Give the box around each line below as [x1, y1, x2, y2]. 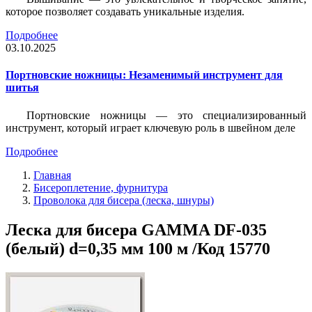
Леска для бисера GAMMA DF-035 [6, 220, 267, 239]
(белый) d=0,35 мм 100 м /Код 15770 [6, 239, 270, 258]
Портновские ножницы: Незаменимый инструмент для [6, 69, 283, 81]
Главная [33, 169, 71, 181]
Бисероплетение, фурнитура [33, 181, 168, 194]
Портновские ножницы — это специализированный [26, 109, 306, 121]
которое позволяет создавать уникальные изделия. [6, 6, 244, 18]
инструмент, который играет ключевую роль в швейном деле [6, 121, 295, 134]
